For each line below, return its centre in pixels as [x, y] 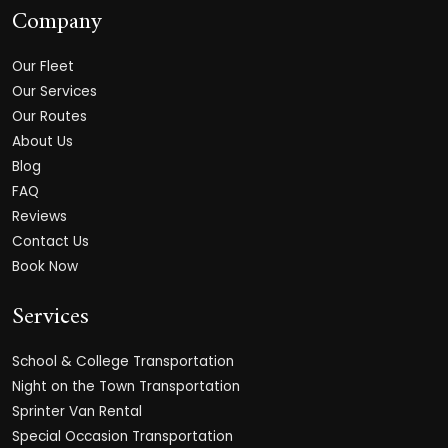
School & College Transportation [123, 361]
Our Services [54, 91]
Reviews [39, 216]
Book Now [45, 266]
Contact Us [50, 241]
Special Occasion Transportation [122, 436]
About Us [42, 141]
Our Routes [49, 116]
